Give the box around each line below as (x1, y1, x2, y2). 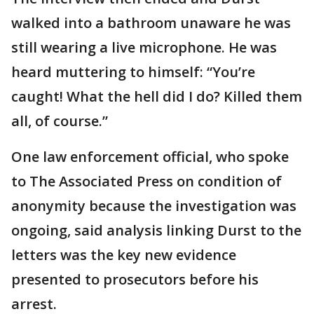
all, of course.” (11, 111, 108, 131)
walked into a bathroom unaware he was (11, 13, 291, 33)
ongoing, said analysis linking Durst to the (11, 221, 301, 240)
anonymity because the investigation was (11, 196, 296, 216)
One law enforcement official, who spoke (11, 147, 289, 167)
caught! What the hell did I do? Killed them (11, 87, 302, 107)
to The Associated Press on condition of (11, 172, 282, 191)
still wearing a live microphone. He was (11, 38, 277, 57)
